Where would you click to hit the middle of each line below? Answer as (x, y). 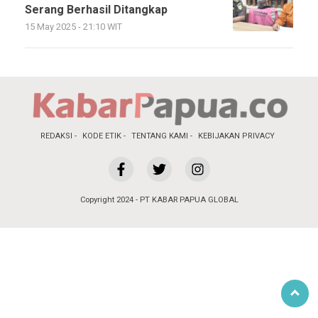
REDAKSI (56, 136)
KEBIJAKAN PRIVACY (236, 136)
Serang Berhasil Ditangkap (96, 10)
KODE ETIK (102, 136)
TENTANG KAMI (160, 136)
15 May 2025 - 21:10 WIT (73, 27)
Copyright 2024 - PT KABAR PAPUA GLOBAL (159, 200)
